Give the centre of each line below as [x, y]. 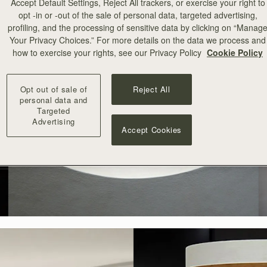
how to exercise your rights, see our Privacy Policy [108, 52]
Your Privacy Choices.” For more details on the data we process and [138, 40]
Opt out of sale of [54, 89]
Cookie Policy [235, 52]
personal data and [54, 100]
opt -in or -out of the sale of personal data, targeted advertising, [138, 15]
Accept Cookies [152, 129]
